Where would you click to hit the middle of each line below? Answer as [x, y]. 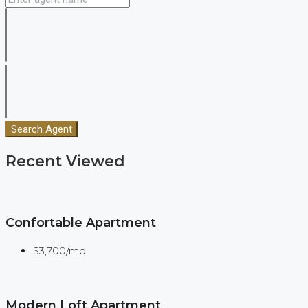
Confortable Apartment [81, 223]
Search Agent [42, 130]
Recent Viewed [65, 162]
